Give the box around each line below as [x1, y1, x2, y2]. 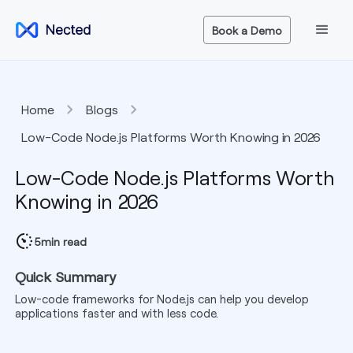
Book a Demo [212, 23, 283, 37]
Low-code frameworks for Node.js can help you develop [14, 292, 309, 306]
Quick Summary [14, 268, 117, 285]
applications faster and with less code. [14, 306, 218, 320]
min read [40, 234, 87, 248]
